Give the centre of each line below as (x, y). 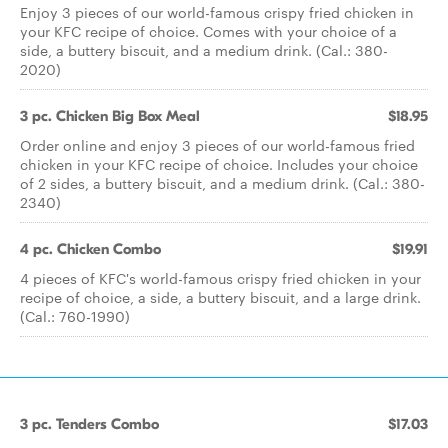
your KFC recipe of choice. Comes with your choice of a (208, 31)
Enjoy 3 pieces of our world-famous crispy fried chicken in (217, 12)
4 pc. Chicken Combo (90, 249)
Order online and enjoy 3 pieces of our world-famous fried (217, 145)
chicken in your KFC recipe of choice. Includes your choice (219, 164)
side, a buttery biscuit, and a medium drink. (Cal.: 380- (204, 50)
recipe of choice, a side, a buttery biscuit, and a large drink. (220, 297)
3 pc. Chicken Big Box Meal (110, 116)
